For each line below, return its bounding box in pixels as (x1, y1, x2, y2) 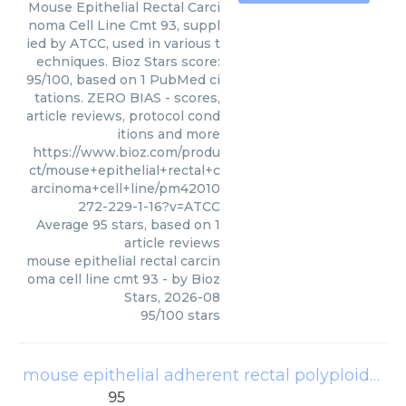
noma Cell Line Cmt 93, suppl (28, 17, 220, 34)
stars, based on (108, 217, 215, 233)
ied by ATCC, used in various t (26, 35, 220, 52)
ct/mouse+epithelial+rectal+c (29, 162, 220, 179)
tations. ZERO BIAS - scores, (34, 90, 220, 106)
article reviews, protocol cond (26, 108, 220, 124)
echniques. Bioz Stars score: (36, 53, 220, 70)
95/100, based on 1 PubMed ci (26, 72, 220, 88)
